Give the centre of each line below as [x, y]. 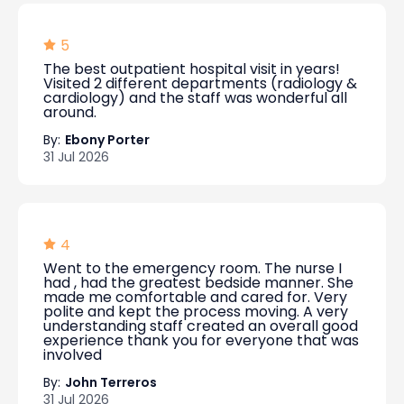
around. [70, 112]
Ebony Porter [107, 140]
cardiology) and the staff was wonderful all [195, 98]
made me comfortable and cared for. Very [195, 297]
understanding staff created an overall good [201, 326]
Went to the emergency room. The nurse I [193, 268]
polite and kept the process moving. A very [196, 312]
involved [73, 355]
